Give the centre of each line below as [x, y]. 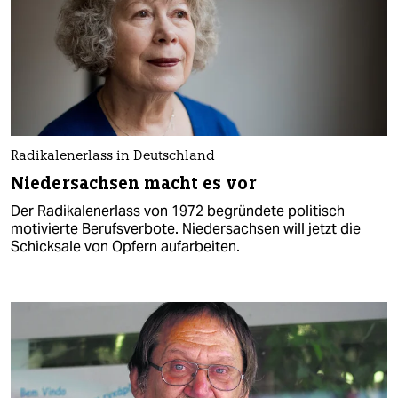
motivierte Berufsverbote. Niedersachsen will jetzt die [186, 228]
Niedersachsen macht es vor [134, 183]
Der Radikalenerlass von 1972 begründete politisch [178, 211]
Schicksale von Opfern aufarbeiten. [125, 246]
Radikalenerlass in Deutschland [113, 156]
